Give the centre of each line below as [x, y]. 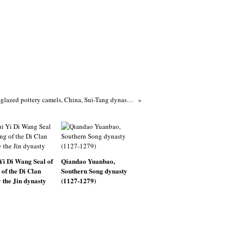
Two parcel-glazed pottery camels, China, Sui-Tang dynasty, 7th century [130, 100]
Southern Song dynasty [94, 171]
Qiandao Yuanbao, [88, 161]
